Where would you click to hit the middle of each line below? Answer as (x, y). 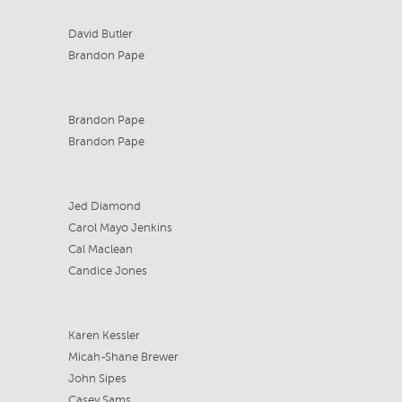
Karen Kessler (104, 336)
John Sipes (97, 379)
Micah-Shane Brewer (123, 358)
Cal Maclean (100, 250)
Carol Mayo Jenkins (120, 228)
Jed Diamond (104, 207)
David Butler (100, 35)
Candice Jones (107, 271)
